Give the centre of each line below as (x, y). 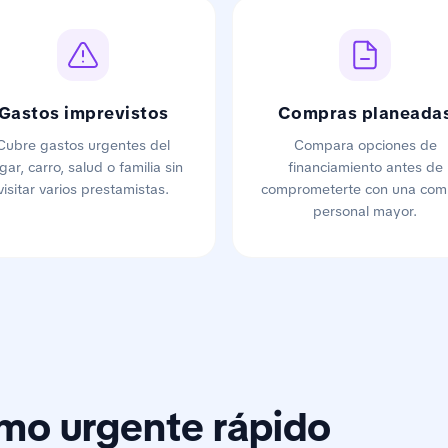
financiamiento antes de (365, 166)
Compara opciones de (365, 144)
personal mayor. (365, 210)
